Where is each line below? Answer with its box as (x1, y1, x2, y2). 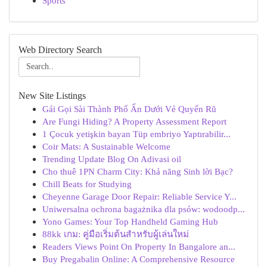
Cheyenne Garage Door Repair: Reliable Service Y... (42, 191, 237, 201)
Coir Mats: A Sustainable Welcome (42, 141, 170, 151)
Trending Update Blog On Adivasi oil (42, 154, 181, 164)
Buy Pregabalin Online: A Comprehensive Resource (42, 254, 235, 264)
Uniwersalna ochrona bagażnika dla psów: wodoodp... (42, 204, 245, 214)
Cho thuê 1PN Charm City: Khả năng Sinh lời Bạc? (42, 166, 233, 176)
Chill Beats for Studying (42, 179, 132, 189)
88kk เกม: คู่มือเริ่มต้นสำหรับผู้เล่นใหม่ (42, 229, 189, 239)
